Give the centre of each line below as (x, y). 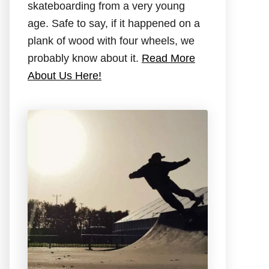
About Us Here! (65, 76)
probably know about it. (85, 58)
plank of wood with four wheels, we (111, 41)
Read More (168, 58)
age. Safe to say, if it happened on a (114, 23)
